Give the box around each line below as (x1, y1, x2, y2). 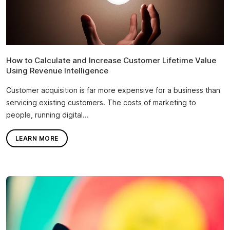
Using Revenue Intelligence (6, 66, 108, 76)
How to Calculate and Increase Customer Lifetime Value (6, 55, 216, 66)
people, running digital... (6, 110, 89, 120)
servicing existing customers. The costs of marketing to (6, 98, 196, 107)
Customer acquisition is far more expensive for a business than (6, 86, 220, 95)
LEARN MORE (15, 134, 59, 142)
